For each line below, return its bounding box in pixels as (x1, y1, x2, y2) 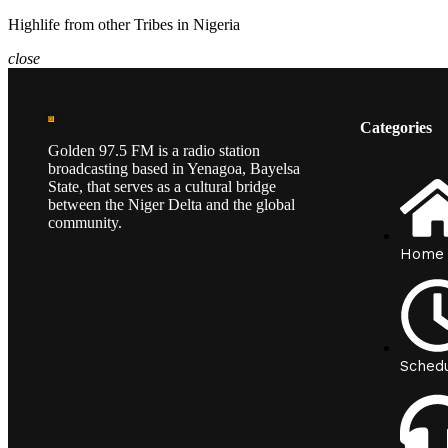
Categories (360, 119, 432, 137)
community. (48, 214, 122, 232)
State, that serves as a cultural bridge (48, 178, 276, 196)
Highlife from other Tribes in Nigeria (8, 16, 240, 34)
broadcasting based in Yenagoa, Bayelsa (48, 160, 300, 178)
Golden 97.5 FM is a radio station (48, 142, 260, 160)
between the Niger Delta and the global (48, 196, 295, 214)
